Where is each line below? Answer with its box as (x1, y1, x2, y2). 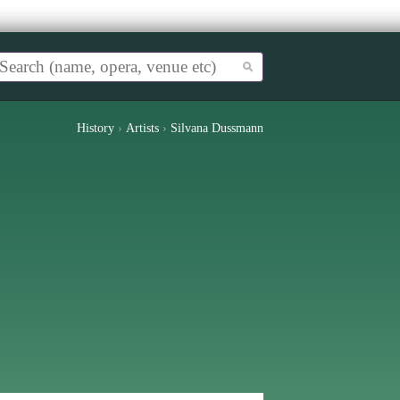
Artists (126, 121, 159, 135)
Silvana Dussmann (171, 121, 263, 135)
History (77, 121, 114, 135)
